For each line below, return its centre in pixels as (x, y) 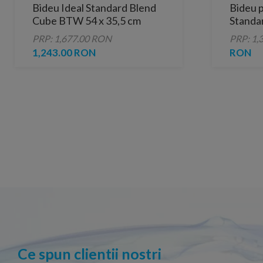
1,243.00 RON (64, 53)
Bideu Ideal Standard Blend (94, 8)
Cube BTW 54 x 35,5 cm (87, 21)
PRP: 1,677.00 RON (72, 39)
